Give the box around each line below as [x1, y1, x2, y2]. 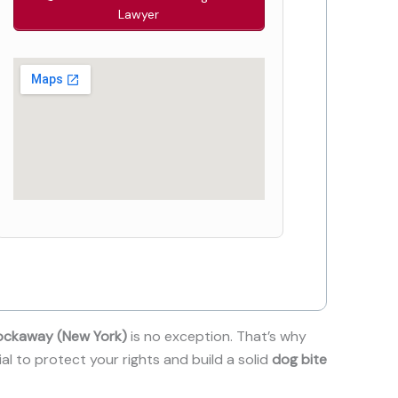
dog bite [272, 349, 327, 369]
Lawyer [118, 6, 160, 23]
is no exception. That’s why [127, 326, 306, 346]
